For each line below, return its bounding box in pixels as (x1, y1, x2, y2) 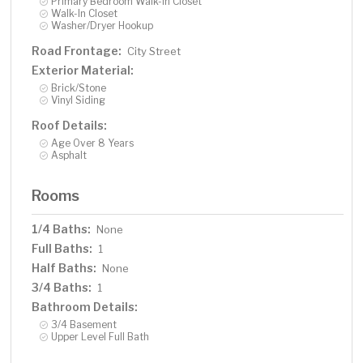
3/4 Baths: (32, 280, 92, 295)
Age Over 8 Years (51, 137, 135, 150)
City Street (127, 45, 181, 58)
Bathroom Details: (32, 300, 139, 314)
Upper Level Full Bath (51, 331, 150, 344)
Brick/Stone (51, 82, 107, 95)
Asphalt (51, 149, 88, 162)
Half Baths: (32, 261, 97, 275)
